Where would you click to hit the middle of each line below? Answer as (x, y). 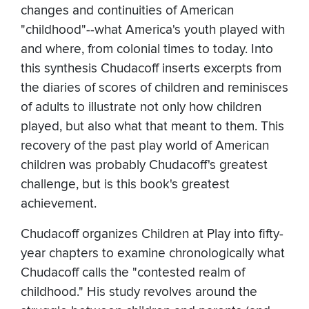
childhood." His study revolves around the (139, 292)
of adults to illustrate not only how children (141, 108)
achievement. (59, 204)
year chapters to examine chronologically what (153, 254)
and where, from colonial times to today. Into (147, 50)
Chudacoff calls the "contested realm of (133, 273)
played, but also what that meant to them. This (152, 127)
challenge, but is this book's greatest (125, 185)
